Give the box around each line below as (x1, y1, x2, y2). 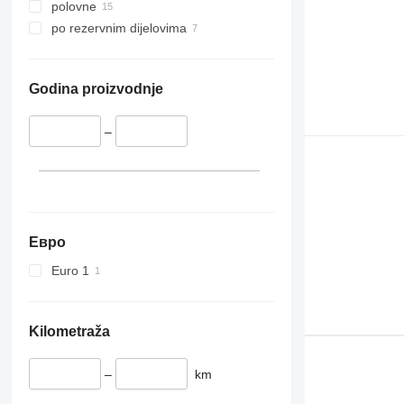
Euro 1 (50, 262, 89, 278)
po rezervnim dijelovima (50, 21, 187, 36)
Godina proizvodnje (28, 81, 163, 97)
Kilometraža (28, 323, 110, 339)
